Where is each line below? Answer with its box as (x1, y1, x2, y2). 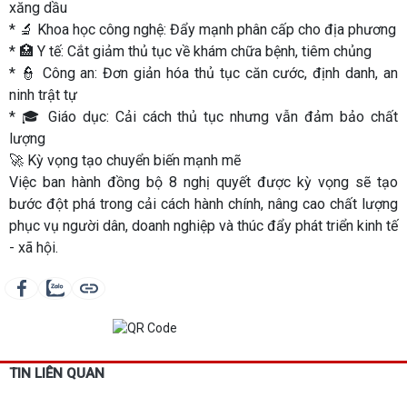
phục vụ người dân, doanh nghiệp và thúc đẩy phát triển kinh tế (9, 217, 398, 234)
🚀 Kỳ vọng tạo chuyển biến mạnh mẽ (9, 152, 241, 169)
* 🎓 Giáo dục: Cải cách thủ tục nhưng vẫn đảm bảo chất (9, 108, 398, 125)
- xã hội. (9, 239, 58, 256)
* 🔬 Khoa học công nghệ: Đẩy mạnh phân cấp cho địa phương (9, 21, 396, 38)
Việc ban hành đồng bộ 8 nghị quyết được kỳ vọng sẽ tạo (9, 174, 398, 191)
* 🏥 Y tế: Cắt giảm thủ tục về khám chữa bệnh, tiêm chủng (9, 43, 372, 60)
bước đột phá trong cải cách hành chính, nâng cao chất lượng (9, 195, 398, 213)
